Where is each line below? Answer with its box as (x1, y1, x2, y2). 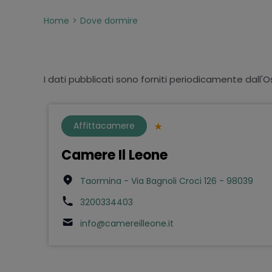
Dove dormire (80, 15, 138, 27)
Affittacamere (73, 120, 135, 132)
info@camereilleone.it (80, 217, 174, 230)
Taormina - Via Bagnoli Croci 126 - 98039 (80, 175, 253, 188)
